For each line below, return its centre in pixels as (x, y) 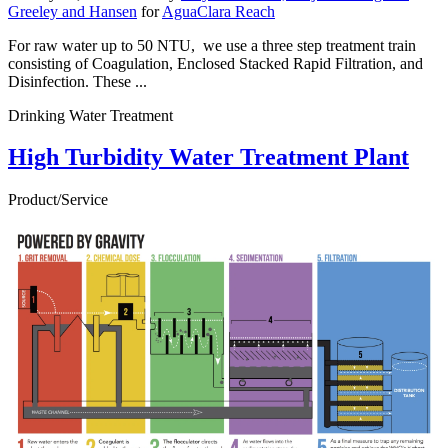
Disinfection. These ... (77, 81)
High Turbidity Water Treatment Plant (208, 157)
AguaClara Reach (218, 11)
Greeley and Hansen (72, 11)
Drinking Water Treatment (90, 115)
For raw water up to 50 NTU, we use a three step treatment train (212, 45)
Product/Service (58, 200)
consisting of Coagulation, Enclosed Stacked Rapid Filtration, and (215, 63)
